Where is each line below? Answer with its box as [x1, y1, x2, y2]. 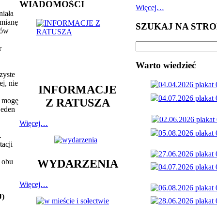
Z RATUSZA [45, 96, 110, 109]
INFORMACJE [38, 83, 117, 96]
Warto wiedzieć [136, 60, 196, 71]
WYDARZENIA [37, 157, 118, 170]
